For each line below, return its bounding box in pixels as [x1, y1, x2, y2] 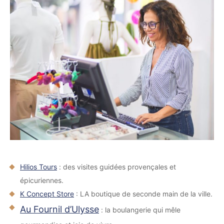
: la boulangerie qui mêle [99, 205, 180, 214]
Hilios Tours [20, 162, 57, 171]
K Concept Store [20, 189, 74, 198]
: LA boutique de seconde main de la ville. [74, 189, 212, 198]
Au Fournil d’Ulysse [20, 204, 99, 214]
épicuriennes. [20, 176, 63, 184]
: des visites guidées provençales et [57, 162, 176, 171]
